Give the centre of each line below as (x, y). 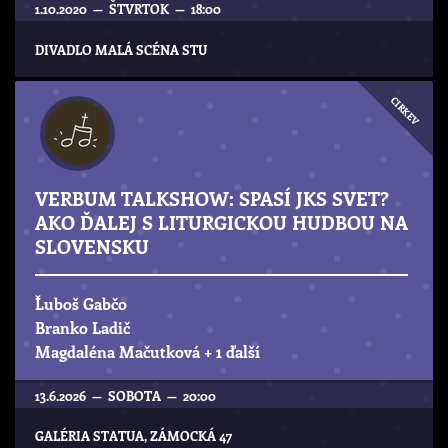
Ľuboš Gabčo (81, 303)
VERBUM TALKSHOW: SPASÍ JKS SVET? (212, 198)
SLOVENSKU (92, 246)
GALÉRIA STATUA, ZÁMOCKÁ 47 (133, 436)
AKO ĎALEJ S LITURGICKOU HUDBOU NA (221, 222)
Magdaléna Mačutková (119, 351)
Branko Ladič (82, 327)
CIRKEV (405, 111)
